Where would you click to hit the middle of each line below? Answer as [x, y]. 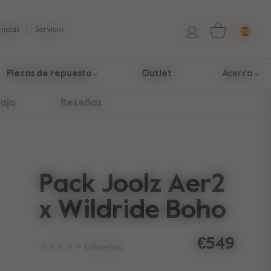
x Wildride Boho [132, 211]
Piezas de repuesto [49, 73]
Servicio [49, 30]
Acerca [237, 73]
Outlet [157, 73]
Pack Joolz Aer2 [132, 185]
